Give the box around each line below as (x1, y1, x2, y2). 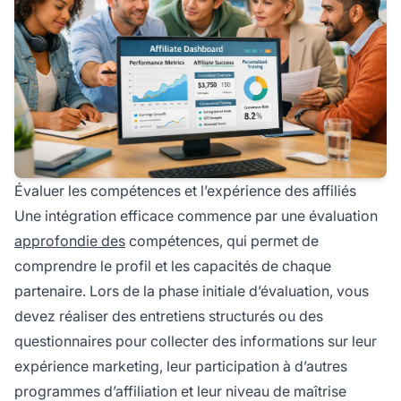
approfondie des (14, 232, 125, 251)
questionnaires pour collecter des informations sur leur (14, 332, 377, 351)
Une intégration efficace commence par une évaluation (14, 207, 378, 226)
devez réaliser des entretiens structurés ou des (14, 307, 323, 326)
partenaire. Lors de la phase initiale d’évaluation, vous (14, 282, 369, 301)
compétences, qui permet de (125, 232, 319, 251)
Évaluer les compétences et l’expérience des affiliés (14, 182, 356, 200)
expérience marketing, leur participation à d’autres (14, 357, 347, 376)
